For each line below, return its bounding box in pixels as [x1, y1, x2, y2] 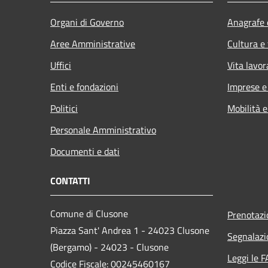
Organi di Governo [50, 14, 124, 29]
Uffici [50, 57, 71, 72]
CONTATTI [50, 173, 90, 188]
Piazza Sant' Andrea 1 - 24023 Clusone [50, 223, 209, 237]
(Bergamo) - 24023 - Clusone [50, 239, 169, 254]
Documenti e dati [50, 144, 120, 159]
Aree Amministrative [50, 36, 135, 51]
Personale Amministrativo [50, 122, 156, 137]
